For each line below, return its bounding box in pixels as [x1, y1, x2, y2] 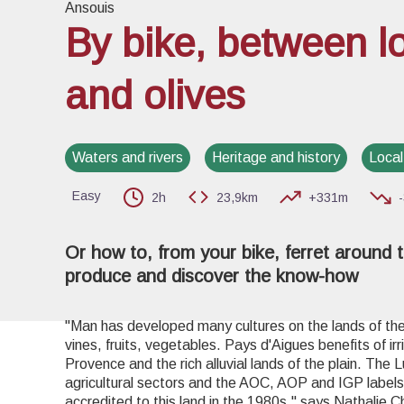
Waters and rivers [72, 150, 183, 165]
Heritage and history [212, 150, 340, 165]
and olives [65, 73, 245, 117]
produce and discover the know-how [65, 266, 358, 286]
